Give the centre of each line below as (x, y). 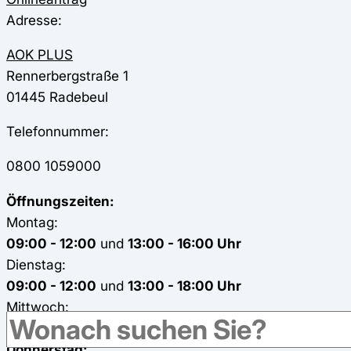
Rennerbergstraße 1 (67, 75)
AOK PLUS (40, 54)
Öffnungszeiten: (60, 201)
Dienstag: (36, 264)
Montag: (32, 222)
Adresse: (34, 20)
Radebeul (79, 96)
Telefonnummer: (58, 132)
